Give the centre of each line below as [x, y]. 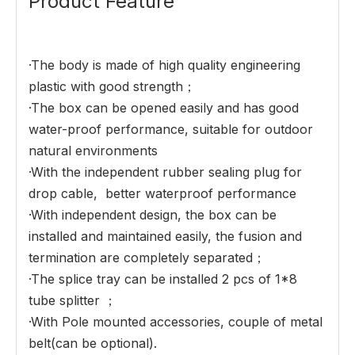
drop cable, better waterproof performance [162, 194]
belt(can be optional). [93, 344]
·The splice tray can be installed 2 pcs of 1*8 [163, 279]
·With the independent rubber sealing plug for [165, 172]
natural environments [95, 151]
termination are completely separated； [147, 258]
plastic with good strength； [112, 87]
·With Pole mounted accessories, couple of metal [176, 322]
